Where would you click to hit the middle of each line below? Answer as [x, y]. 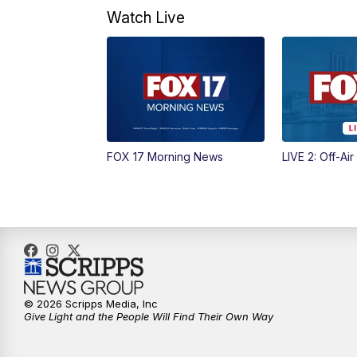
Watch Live [146, 17]
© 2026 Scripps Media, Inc [91, 303]
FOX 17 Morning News [165, 156]
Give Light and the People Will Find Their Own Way [149, 316]
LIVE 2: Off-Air [318, 156]
